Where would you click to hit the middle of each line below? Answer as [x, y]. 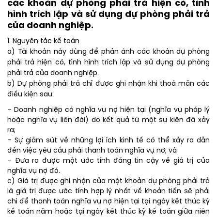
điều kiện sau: [31, 95]
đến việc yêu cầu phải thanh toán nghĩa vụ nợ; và [92, 151]
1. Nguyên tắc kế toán [43, 42]
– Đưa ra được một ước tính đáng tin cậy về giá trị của [108, 161]
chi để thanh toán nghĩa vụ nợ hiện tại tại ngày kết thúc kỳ [108, 202]
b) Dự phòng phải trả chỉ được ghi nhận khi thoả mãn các [108, 84]
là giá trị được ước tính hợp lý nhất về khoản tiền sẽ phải [108, 192]
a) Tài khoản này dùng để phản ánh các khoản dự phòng [108, 52]
